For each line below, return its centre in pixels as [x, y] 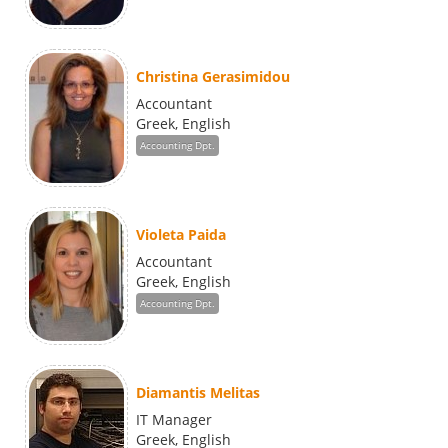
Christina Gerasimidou [213, 77]
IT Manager [174, 420]
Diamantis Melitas [198, 393]
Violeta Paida [181, 235]
